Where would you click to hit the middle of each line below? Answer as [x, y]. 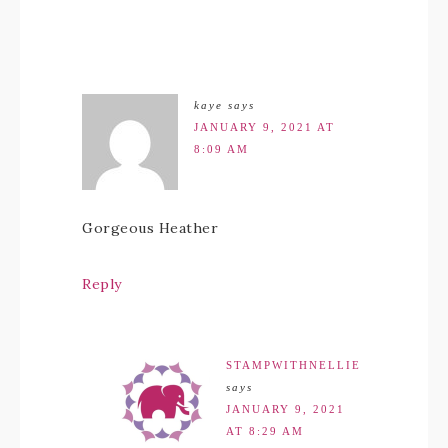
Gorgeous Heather [150, 228]
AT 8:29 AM [265, 431]
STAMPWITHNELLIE [293, 365]
